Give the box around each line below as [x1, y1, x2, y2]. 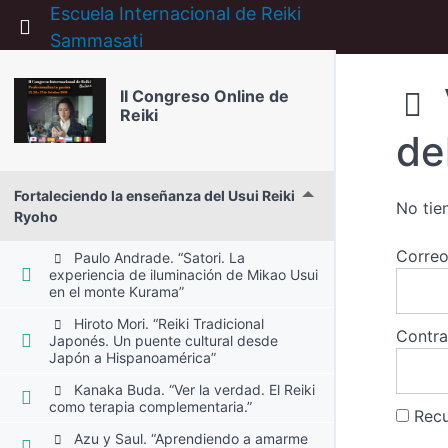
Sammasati [50, 30, 143, 51]
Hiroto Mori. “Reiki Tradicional [69, 314, 264, 332]
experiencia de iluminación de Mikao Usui [49, 265, 319, 283]
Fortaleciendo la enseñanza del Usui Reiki [14, 186, 295, 204]
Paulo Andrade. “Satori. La [69, 248, 245, 266]
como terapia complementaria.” [49, 397, 253, 415]
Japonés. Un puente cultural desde [49, 331, 279, 349]
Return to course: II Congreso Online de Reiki [10, 14, 437, 38]
